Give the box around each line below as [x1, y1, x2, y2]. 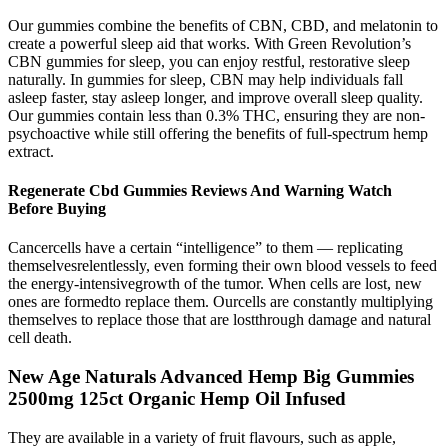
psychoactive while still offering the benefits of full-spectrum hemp [8, 124, 428, 142]
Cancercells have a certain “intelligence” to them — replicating [8, 239, 403, 257]
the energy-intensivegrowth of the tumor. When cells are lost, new [8, 275, 422, 293]
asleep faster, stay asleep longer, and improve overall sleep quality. [8, 88, 423, 106]
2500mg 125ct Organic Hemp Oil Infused [8, 387, 346, 409]
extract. [8, 142, 54, 160]
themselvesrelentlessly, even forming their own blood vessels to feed [8, 257, 437, 275]
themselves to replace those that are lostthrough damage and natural [8, 311, 431, 329]
